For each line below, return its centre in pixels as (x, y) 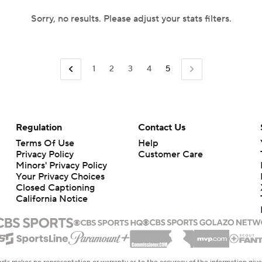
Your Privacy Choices (60, 176)
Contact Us (161, 127)
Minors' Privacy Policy (61, 165)
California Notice (51, 199)
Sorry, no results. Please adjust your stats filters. (131, 19)
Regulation (39, 127)
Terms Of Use (45, 143)
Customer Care (170, 154)
